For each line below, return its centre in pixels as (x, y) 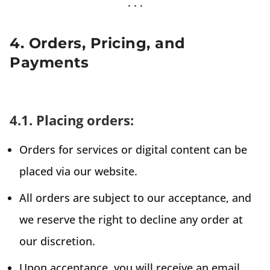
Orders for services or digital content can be (133, 149)
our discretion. (57, 241)
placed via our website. (78, 171)
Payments (49, 62)
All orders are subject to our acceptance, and (135, 197)
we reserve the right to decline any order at (131, 219)
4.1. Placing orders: (72, 120)
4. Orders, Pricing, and (98, 43)
